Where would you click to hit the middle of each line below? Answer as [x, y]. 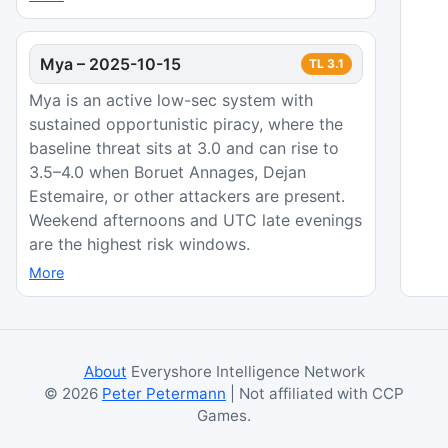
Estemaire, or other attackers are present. [187, 195]
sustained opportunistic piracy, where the [186, 123]
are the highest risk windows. [139, 243]
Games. [224, 415]
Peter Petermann [164, 393]
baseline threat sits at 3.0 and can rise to [184, 147]
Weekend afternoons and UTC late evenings [195, 219]
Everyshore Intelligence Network [245, 371]
